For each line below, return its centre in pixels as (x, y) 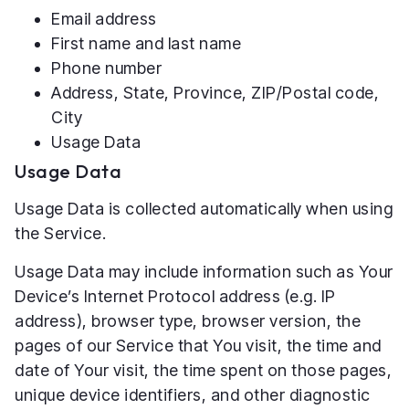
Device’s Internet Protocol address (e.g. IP (175, 296)
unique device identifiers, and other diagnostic (193, 394)
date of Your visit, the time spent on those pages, (203, 370)
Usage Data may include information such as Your (204, 271)
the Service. (60, 234)
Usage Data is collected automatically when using (204, 209)
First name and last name (146, 44)
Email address (104, 19)
